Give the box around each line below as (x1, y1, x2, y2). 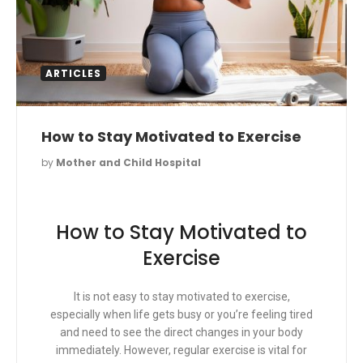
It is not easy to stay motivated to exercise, (73, 290, 290, 304)
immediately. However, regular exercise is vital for (56, 344, 307, 357)
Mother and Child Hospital (56, 156, 201, 170)
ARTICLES (45, 66, 101, 81)
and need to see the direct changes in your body (60, 326, 303, 340)
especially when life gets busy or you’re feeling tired (50, 308, 313, 322)
